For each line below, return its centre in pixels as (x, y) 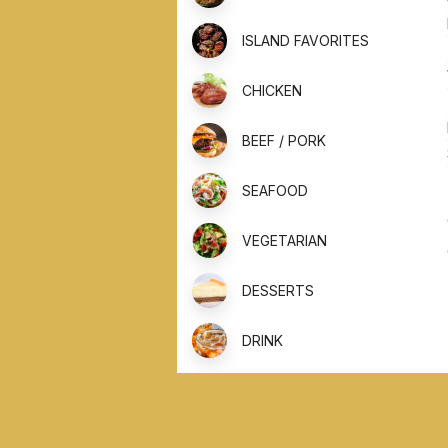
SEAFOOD (275, 190)
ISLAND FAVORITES (305, 40)
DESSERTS (278, 290)
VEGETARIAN (284, 240)
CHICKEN (272, 90)
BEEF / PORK (284, 140)
